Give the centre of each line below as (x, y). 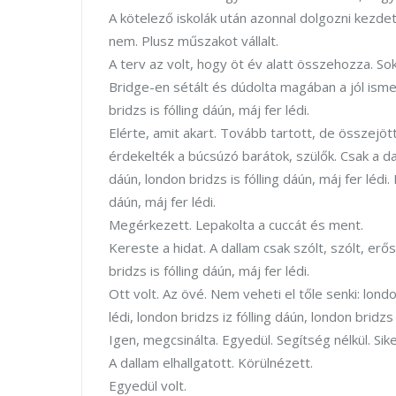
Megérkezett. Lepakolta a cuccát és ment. (236, 225)
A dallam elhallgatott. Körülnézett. (211, 362)
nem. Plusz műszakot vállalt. (194, 41)
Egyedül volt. (148, 385)
